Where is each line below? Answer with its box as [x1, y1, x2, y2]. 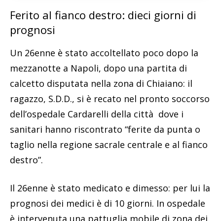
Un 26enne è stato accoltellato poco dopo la [10, 46, 198, 59]
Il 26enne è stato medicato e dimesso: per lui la [10, 182, 210, 194]
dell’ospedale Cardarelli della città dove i [10, 108, 184, 120]
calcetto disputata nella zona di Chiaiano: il [10, 77, 192, 89]
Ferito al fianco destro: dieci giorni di [10, 7, 196, 22]
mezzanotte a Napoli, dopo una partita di [10, 62, 187, 74]
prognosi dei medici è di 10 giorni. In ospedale [10, 197, 205, 209]
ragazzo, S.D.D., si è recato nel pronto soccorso [10, 92, 210, 105]
